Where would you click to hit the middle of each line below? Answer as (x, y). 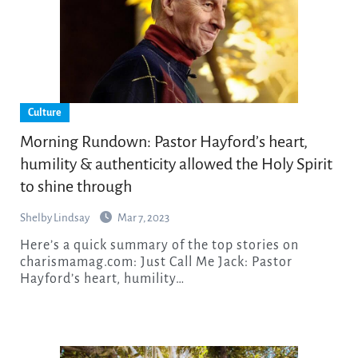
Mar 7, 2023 (143, 218)
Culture (44, 113)
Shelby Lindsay (55, 218)
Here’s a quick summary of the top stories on (25, 246)
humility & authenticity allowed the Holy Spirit (176, 164)
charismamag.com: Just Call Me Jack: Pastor (156, 263)
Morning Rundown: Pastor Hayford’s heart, (163, 142)
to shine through (76, 187)
